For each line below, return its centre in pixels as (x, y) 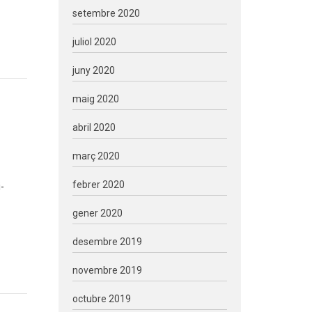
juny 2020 (93, 70)
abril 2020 (94, 127)
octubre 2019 (101, 299)
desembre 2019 (107, 242)
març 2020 (96, 156)
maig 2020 (95, 99)
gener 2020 (97, 213)
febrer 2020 (98, 185)
